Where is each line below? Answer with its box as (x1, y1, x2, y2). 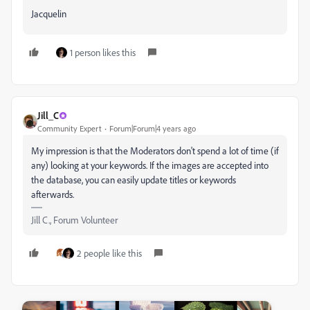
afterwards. (31, 188, 74, 200)
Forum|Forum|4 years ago (109, 123, 196, 134)
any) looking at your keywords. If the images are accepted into (31, 159, 268, 171)
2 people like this (77, 247, 142, 259)
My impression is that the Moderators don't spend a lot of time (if (31, 145, 279, 156)
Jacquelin (31, 8, 66, 19)
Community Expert (37, 123, 102, 134)
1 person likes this (70, 46, 136, 58)
